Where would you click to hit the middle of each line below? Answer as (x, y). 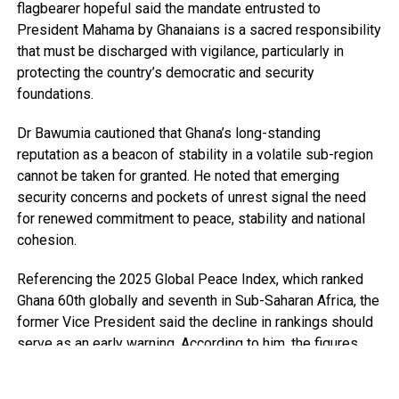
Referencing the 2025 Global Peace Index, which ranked (190, 279)
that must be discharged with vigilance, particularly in (180, 51)
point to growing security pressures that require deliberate (198, 364)
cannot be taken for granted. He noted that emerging (178, 175)
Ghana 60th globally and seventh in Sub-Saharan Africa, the (198, 300)
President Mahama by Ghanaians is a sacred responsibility (199, 29)
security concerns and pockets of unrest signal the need (191, 197)
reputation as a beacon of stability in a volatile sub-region (195, 154)
